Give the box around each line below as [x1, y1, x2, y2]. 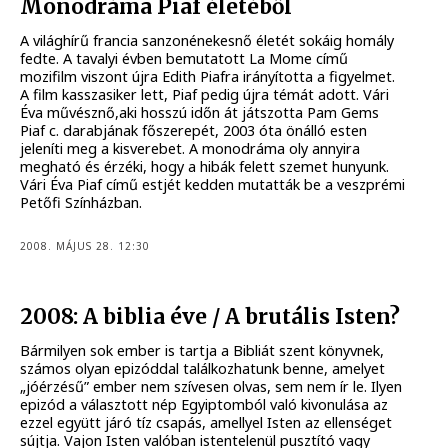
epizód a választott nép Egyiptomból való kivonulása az [20, 395, 389, 415]
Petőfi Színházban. [20, 193, 143, 213]
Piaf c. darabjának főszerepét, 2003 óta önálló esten [20, 121, 368, 141]
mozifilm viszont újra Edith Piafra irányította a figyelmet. [20, 67, 396, 87]
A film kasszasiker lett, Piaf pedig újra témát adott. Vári [20, 85, 390, 105]
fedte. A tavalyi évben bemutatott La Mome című [20, 49, 349, 69]
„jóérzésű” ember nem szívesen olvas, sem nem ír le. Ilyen [20, 377, 403, 397]
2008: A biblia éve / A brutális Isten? [20, 303, 401, 330]
